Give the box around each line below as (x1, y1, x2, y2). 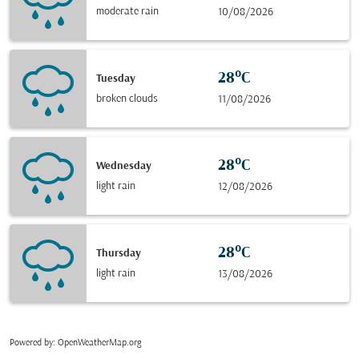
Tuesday (96, 72, 135, 85)
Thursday (96, 247, 141, 260)
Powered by (10, 338, 53, 348)
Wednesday (96, 159, 151, 172)
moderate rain (96, 5, 159, 18)
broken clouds (96, 92, 158, 105)
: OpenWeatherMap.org (53, 338, 141, 348)
